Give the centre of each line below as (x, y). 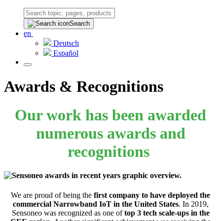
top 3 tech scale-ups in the (167, 213)
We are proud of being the (52, 195)
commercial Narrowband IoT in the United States (95, 204)
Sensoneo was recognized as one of (68, 213)
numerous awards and (110, 133)
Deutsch (66, 43)
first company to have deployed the (152, 195)
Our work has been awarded (110, 115)
